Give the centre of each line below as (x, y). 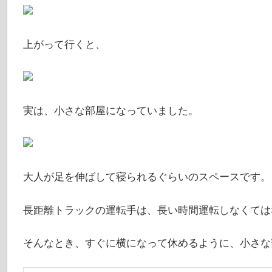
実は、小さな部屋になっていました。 (110, 110)
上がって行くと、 (64, 44)
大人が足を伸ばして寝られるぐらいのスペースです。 (147, 177)
